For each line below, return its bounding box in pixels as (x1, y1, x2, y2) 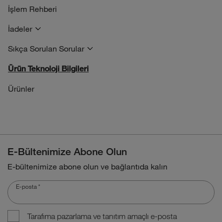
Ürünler (8, 84, 34, 93)
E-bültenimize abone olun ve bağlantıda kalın (7, 162, 167, 171)
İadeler (8, 24, 32, 33)
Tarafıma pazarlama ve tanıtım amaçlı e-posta (27, 212, 177, 221)
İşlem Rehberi (8, 4, 57, 13)
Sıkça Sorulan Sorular (8, 44, 84, 53)
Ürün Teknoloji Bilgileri (8, 64, 89, 73)
